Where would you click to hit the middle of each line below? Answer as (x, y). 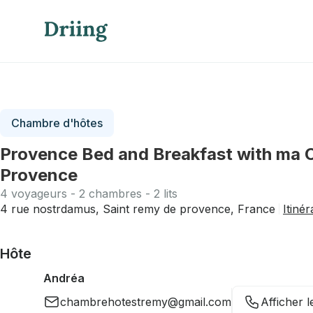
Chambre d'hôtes (57, 123)
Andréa (64, 278)
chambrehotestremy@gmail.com (146, 302)
